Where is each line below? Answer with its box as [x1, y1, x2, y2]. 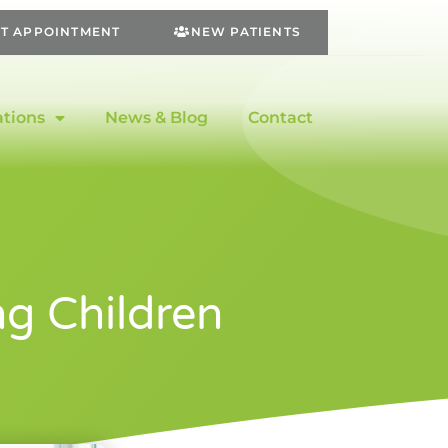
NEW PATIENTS [190, 24, 301, 39]
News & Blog [104, 107, 208, 127]
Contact [247, 107, 313, 127]
